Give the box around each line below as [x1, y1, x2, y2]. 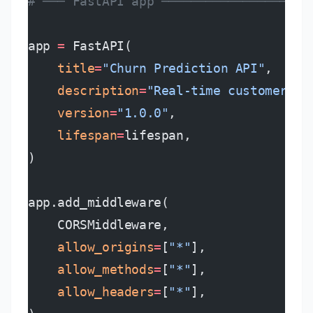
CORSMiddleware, [28, 217, 169, 232]
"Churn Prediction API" [102, 61, 265, 75]
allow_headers [28, 284, 154, 299]
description [28, 83, 139, 98]
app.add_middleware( [28, 195, 169, 210]
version [28, 105, 110, 120]
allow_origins [28, 240, 154, 254]
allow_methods [28, 262, 154, 277]
